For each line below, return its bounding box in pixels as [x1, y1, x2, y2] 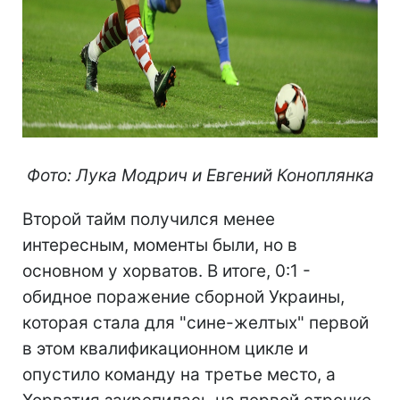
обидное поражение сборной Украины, [22, 286, 345, 307]
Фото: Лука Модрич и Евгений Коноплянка [26, 164, 374, 186]
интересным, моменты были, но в [22, 234, 297, 255]
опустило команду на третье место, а [22, 363, 336, 385]
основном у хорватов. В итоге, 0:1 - [22, 260, 311, 281]
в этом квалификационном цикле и [22, 337, 308, 359]
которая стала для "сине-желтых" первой [22, 312, 369, 333]
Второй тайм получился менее [22, 208, 275, 229]
